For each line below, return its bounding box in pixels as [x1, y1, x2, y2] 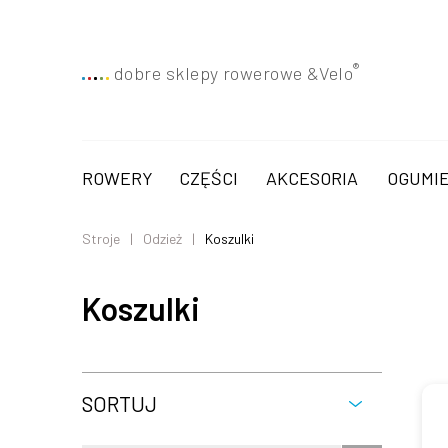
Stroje [82, 230, 120, 247]
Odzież [143, 230, 182, 247]
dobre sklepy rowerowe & [114, 62, 320, 84]
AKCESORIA [266, 167, 358, 189]
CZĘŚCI [179, 167, 238, 189]
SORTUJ [82, 391, 157, 416]
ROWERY [82, 167, 153, 189]
